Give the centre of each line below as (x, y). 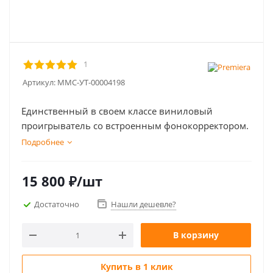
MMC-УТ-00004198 (91, 82)
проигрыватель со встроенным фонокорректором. (135, 126)
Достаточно (57, 204)
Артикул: (39, 82)
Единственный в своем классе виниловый (117, 111)
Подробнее (43, 142)
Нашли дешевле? (144, 204)
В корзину (196, 235)
